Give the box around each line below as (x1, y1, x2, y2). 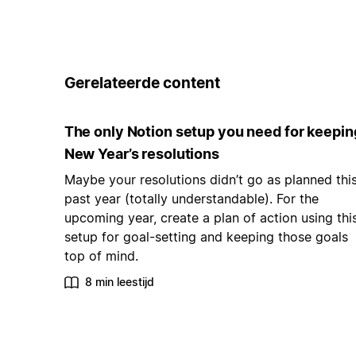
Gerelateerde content (64, 73, 220, 92)
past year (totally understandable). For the (64, 191, 319, 207)
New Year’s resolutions (64, 145, 219, 163)
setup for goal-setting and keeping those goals (64, 229, 348, 246)
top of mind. (64, 248, 138, 265)
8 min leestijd (84, 275, 154, 289)
